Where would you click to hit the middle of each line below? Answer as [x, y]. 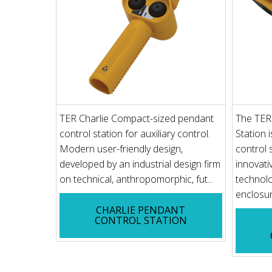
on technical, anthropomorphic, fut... [136, 179]
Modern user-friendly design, [121, 148]
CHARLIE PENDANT [141, 210]
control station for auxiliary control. [135, 133]
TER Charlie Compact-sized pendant [137, 118]
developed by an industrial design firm [140, 164]
